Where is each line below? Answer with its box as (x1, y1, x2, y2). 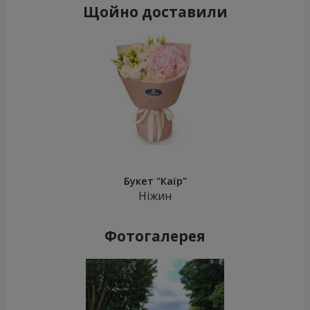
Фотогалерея (104, 226, 206, 246)
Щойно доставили (82, 2, 228, 22)
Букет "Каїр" (123, 174, 187, 188)
